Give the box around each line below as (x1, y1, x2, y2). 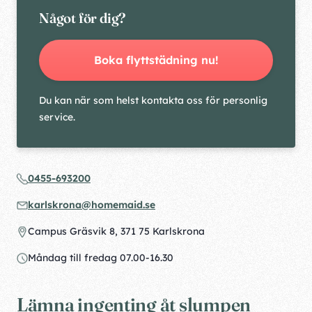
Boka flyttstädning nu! (93, 53, 219, 67)
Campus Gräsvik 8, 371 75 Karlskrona (28, 225, 205, 237)
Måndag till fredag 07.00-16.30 (28, 251, 173, 264)
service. (39, 111, 75, 123)
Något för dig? (39, 9, 126, 26)
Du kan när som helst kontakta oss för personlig (39, 94, 267, 107)
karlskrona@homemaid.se (28, 198, 155, 211)
